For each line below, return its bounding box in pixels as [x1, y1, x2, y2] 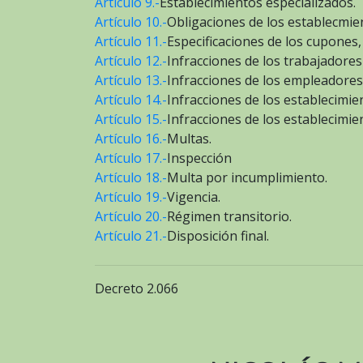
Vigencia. [167, 187, 220, 206]
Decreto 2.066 [95, 279, 178, 297]
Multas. [167, 129, 211, 147]
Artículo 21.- [95, 226, 167, 245]
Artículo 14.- [95, 90, 167, 109]
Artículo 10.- [95, 12, 167, 31]
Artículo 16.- [95, 129, 167, 147]
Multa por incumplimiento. [167, 168, 327, 186]
